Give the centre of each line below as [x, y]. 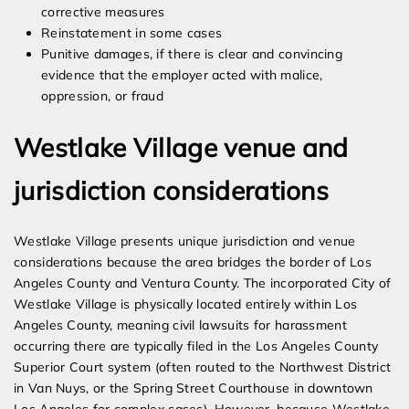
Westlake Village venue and [181, 148]
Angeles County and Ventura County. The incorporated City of [203, 283]
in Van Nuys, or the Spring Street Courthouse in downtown [194, 388]
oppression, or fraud [103, 96]
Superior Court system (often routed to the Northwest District [203, 367]
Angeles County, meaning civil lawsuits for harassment [180, 325]
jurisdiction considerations [172, 191]
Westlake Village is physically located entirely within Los [186, 304]
